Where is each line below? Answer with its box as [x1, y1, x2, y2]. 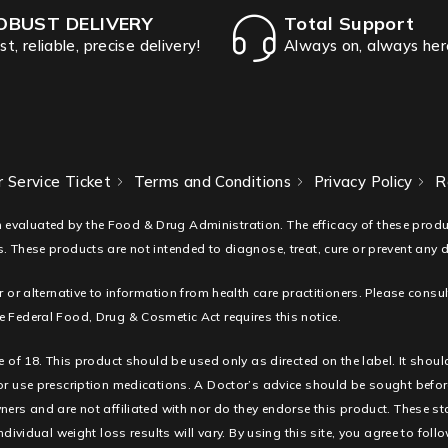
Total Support [284, 12, 415, 36]
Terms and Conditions [133, 172, 291, 192]
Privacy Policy [313, 172, 413, 192]
